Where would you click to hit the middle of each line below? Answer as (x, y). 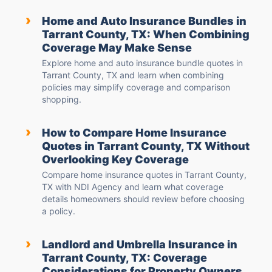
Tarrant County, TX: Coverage (124, 258)
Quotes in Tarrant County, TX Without (146, 146)
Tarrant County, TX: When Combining (146, 35)
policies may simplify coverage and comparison (136, 87)
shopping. (62, 100)
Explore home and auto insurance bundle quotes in (142, 63)
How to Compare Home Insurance (134, 133)
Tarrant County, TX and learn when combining (133, 75)
